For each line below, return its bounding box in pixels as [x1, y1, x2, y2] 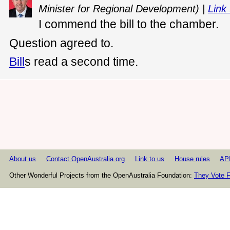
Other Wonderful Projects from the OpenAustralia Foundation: [9, 171, 194, 179]
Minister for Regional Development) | [38, 3, 208, 15]
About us [9, 155, 36, 163]
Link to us [135, 155, 164, 163]
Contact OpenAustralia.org [46, 155, 125, 163]
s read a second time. [25, 55, 138, 69]
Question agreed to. [9, 36, 113, 50]
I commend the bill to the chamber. [38, 17, 219, 31]
